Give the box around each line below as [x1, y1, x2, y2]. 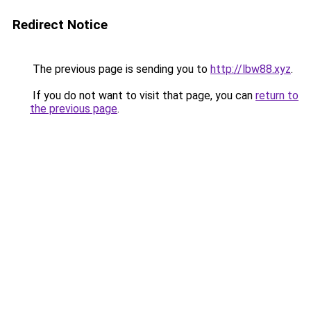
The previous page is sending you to [30, 62, 210, 76]
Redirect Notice [12, 17, 108, 33]
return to [255, 89, 299, 102]
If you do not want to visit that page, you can [30, 89, 255, 102]
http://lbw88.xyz [210, 62, 291, 76]
